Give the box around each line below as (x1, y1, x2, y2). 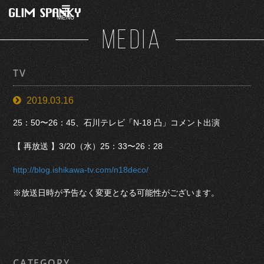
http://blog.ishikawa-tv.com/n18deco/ (13, 164, 149, 174)
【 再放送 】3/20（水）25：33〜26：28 (13, 141, 163, 151)
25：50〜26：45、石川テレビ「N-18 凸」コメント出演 (13, 118, 220, 128)
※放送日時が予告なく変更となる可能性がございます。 (13, 188, 220, 198)
